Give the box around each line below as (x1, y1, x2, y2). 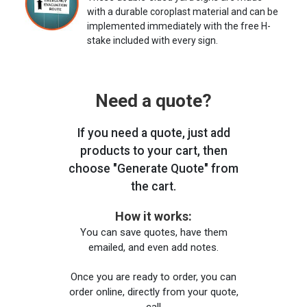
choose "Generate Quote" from (69, 161, 238, 175)
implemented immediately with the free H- (87, 20, 271, 32)
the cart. (131, 179, 176, 193)
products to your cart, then (79, 143, 228, 158)
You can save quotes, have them (79, 226, 228, 239)
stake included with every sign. (87, 34, 218, 46)
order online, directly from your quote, (69, 286, 238, 299)
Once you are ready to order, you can (71, 271, 236, 284)
